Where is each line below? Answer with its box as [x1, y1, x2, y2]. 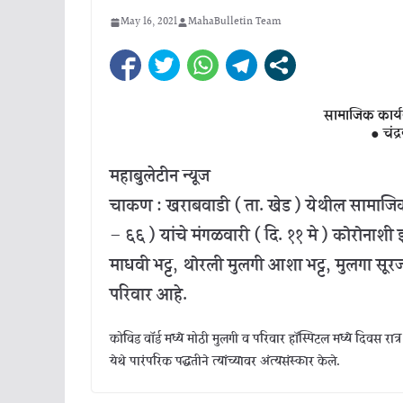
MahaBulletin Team [188, 13, 282, 31]
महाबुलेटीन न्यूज [110, 164, 214, 190]
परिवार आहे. [110, 282, 187, 309]
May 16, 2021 [121, 13, 177, 31]
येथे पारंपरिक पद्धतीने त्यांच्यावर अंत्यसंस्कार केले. [110, 353, 340, 372]
